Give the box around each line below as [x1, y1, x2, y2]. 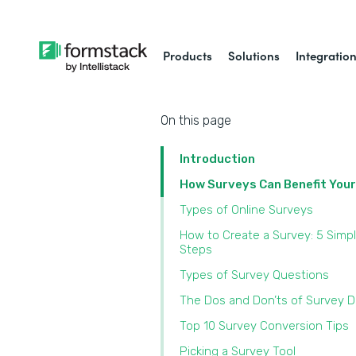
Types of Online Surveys [180, 203, 316, 217]
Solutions [228, 47, 281, 64]
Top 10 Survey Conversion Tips [180, 319, 352, 333]
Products [163, 47, 213, 64]
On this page [161, 113, 231, 128]
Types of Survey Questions [180, 268, 332, 282]
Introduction [180, 152, 255, 166]
